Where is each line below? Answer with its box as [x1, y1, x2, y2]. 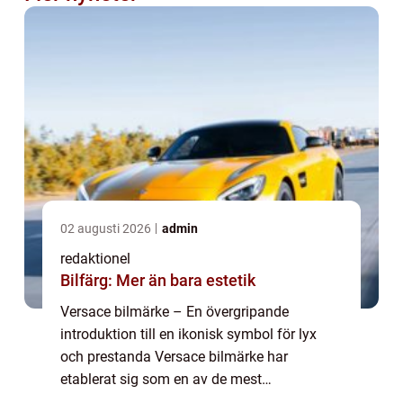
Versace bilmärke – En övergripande [60, 303, 289, 321]
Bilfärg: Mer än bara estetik [60, 271, 255, 291]
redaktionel [60, 250, 130, 268]
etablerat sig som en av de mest [60, 371, 262, 389]
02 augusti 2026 [60, 221, 154, 237]
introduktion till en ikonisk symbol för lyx [60, 326, 317, 344]
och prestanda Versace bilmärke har [60, 348, 288, 366]
